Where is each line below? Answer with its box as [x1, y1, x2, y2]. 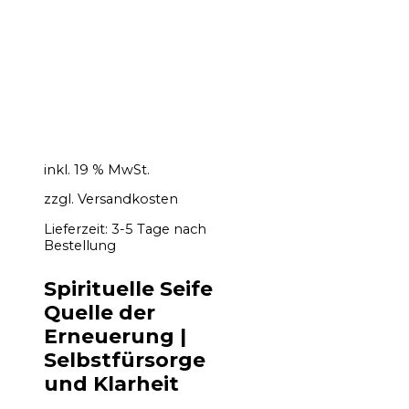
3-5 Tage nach [111, 221, 206, 238]
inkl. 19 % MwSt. [44, 161, 150, 178]
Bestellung [44, 237, 116, 255]
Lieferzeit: [44, 221, 111, 238]
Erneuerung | [44, 324, 186, 349]
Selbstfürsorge [44, 348, 205, 372]
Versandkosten [78, 191, 178, 208]
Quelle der [44, 300, 155, 325]
